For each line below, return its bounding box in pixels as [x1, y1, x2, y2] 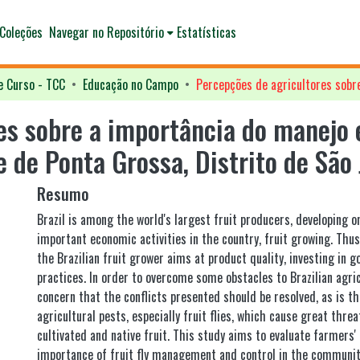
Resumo [37, 182, 89, 206]
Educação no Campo [83, 75, 178, 94]
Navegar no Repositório [48, 22, 164, 42]
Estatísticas [176, 22, 236, 42]
